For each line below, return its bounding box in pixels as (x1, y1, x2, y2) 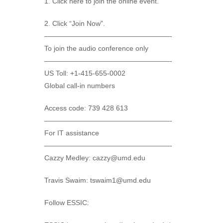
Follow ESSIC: (44, 198, 89, 207)
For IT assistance (44, 128, 99, 137)
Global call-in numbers (44, 81, 115, 90)
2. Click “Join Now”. (44, 19, 105, 27)
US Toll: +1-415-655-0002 (44, 69, 125, 77)
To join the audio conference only (44, 44, 148, 52)
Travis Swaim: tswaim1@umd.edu (44, 176, 151, 184)
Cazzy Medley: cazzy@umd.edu (44, 153, 145, 162)
